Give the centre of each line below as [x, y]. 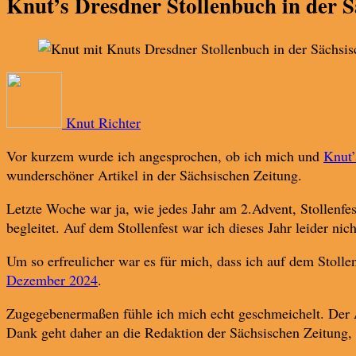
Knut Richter [101, 122]
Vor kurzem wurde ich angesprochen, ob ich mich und [165, 155]
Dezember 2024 [52, 279]
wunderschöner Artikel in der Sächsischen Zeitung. [154, 174]
